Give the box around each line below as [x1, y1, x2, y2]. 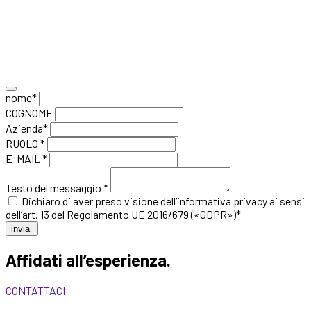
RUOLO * [6, 136, 45, 150]
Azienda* [6, 121, 48, 135]
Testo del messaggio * [6, 180, 108, 194]
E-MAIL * [6, 151, 47, 165]
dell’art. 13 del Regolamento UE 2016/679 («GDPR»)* [6, 207, 241, 221]
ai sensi [269, 194, 305, 208]
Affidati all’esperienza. [6, 249, 171, 270]
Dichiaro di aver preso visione [22, 194, 160, 208]
